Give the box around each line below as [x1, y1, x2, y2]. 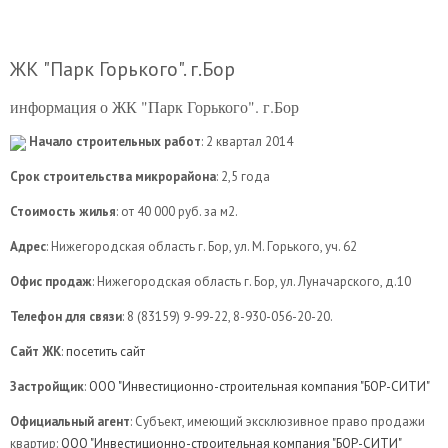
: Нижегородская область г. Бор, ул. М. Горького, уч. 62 [46, 238, 357, 255]
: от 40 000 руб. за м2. [116, 203, 238, 220]
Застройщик [10, 378, 84, 395]
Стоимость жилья [10, 203, 116, 220]
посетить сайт [66, 343, 145, 360]
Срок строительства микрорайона [10, 168, 216, 185]
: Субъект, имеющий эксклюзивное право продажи [130, 413, 425, 430]
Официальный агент [10, 413, 130, 430]
